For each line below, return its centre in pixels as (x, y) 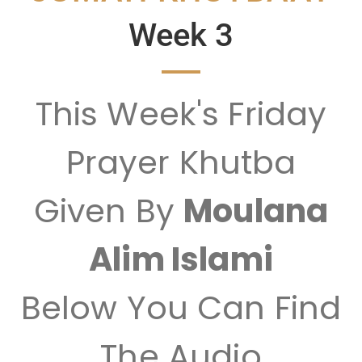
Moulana (256, 210)
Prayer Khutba (181, 162)
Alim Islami (181, 259)
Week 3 (181, 35)
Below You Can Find (181, 307)
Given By (109, 210)
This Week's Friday (181, 114)
